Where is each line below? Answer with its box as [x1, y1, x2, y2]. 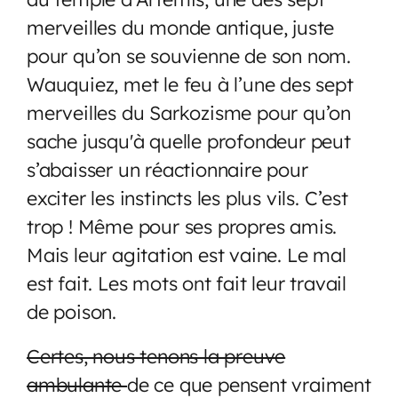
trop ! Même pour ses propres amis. [27, 213, 338, 238]
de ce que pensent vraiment [127, 371, 371, 396]
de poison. [27, 298, 117, 323]
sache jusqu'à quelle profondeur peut [27, 128, 351, 153]
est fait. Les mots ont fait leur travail [27, 270, 346, 295]
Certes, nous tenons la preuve [27, 343, 286, 368]
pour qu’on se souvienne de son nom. [27, 43, 351, 68]
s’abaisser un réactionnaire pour [27, 156, 308, 181]
